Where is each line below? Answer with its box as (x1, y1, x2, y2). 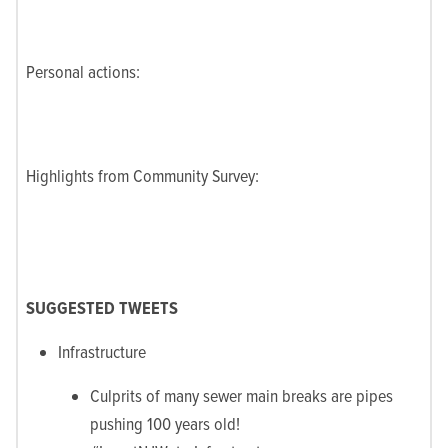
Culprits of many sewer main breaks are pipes (90, 384, 393, 407)
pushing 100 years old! (90, 412, 240, 435)
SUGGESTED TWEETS (26, 296, 178, 319)
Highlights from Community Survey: (26, 164, 259, 187)
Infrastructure (58, 340, 146, 363)
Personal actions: (26, 60, 140, 83)
